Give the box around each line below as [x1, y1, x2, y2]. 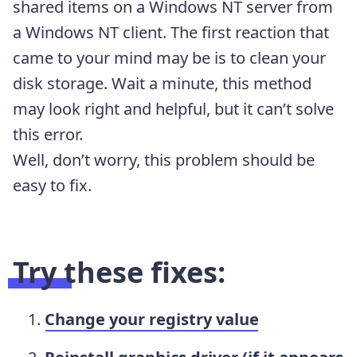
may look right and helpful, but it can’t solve [13, 97, 334, 120]
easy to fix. [13, 174, 92, 196]
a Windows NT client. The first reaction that [13, 21, 329, 43]
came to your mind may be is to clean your [13, 46, 326, 69]
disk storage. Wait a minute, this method [13, 72, 312, 94]
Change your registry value [45, 308, 259, 330]
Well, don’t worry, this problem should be [13, 148, 315, 171]
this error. [13, 123, 83, 145]
